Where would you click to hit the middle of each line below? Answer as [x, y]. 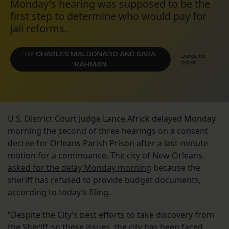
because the [176, 168]
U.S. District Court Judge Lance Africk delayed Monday [112, 119]
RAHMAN [90, 65]
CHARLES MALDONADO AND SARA [96, 54]
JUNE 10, [193, 56]
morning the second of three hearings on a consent [108, 131]
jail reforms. [39, 29]
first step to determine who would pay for [108, 16]
